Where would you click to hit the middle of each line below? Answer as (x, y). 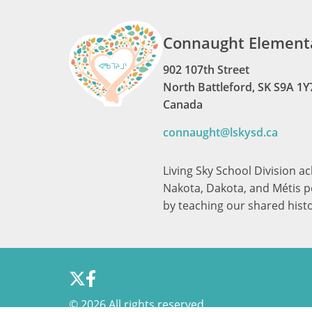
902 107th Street (206, 70)
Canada (183, 104)
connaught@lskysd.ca (221, 132)
